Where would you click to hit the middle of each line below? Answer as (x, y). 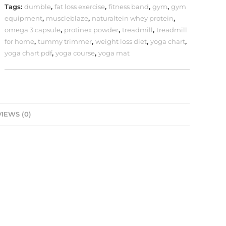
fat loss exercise (80, 7)
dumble (38, 7)
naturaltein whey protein (133, 18)
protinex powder (92, 30)
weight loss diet (121, 41)
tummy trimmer (65, 41)
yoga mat (114, 53)
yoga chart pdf (29, 53)
